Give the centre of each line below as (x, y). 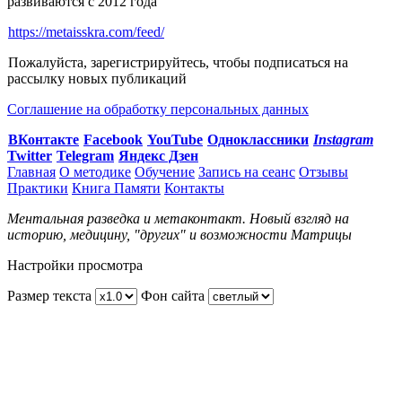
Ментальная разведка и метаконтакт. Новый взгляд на (178, 218)
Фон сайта (175, 295)
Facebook (113, 139)
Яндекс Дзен (158, 155)
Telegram (85, 155)
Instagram (343, 139)
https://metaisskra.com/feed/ (86, 31)
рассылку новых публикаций (97, 78)
